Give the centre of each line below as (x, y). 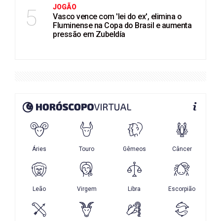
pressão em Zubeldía (89, 34)
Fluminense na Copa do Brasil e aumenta (122, 25)
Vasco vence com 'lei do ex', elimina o (117, 17)
